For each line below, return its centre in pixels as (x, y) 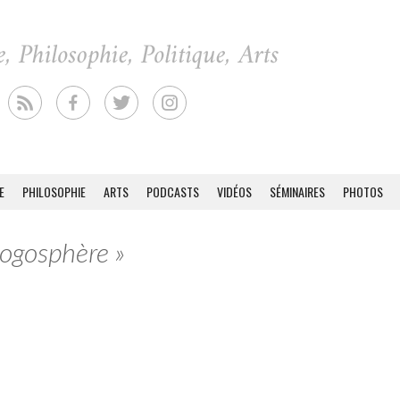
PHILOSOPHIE (54, 192)
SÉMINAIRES (297, 192)
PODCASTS (173, 192)
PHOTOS (363, 192)
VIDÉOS (234, 192)
